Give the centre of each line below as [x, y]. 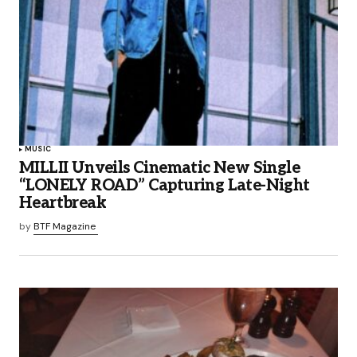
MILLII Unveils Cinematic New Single [159, 168]
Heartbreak [63, 203]
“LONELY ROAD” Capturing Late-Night [165, 185]
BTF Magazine [65, 226]
